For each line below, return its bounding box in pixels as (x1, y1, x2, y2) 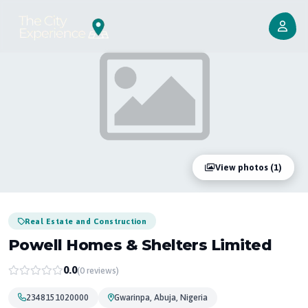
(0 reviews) (77, 265, 119, 276)
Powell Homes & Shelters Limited (8, 236, 272, 254)
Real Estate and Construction (25, 217, 147, 225)
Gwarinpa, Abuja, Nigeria (114, 292, 208, 302)
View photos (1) (215, 162, 282, 173)
